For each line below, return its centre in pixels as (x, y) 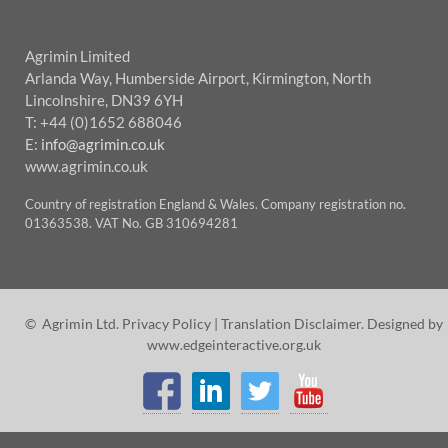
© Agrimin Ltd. (73, 323)
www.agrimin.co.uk (86, 166)
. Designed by (402, 323)
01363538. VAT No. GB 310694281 (131, 223)
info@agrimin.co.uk (103, 144)
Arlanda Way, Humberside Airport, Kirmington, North (198, 78)
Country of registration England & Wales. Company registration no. (215, 204)
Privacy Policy (166, 323)
